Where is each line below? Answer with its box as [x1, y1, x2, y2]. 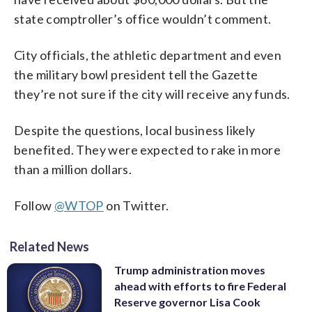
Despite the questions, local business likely [14, 122, 256, 138]
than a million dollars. [14, 161, 132, 177]
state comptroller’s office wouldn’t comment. [14, 10, 272, 26]
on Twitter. [103, 197, 169, 213]
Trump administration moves [114, 263, 265, 276]
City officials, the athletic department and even [14, 47, 282, 63]
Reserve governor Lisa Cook [114, 295, 260, 309]
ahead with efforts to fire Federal [114, 279, 286, 292]
